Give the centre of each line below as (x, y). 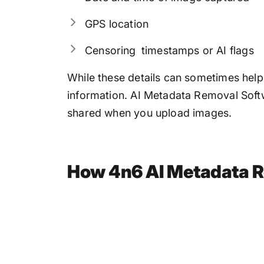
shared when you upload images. (150, 113)
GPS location (117, 24)
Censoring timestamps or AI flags (169, 51)
